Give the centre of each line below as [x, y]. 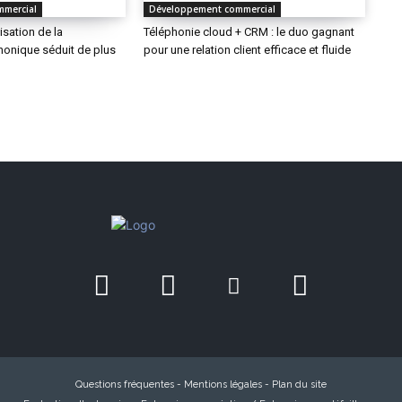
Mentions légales [223, 385]
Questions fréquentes [125, 385]
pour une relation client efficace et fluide [248, 50]
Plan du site [299, 385]
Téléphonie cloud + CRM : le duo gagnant [249, 32]
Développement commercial [213, 9]
